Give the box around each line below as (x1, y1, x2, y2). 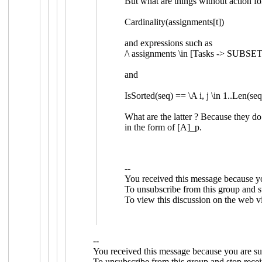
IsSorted (125, 90, 156, 101)
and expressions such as (125, 37, 213, 48)
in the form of (125, 122, 178, 132)
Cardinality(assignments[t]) (125, 16, 225, 27)
